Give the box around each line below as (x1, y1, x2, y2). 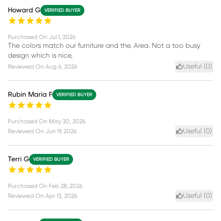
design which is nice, (8, 52, 73, 59)
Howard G (8, 6, 40, 14)
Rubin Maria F (8, 91, 52, 98)
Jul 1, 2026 (49, 34, 75, 40)
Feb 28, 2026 (49, 183, 82, 189)
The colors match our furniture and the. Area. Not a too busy (8, 42, 200, 49)
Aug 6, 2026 (45, 63, 77, 70)
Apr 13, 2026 (45, 192, 77, 199)
